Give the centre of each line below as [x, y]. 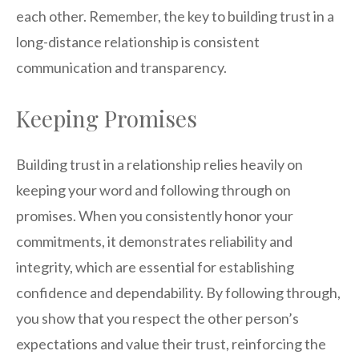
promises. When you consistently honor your [155, 215]
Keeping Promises [107, 118]
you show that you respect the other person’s [157, 318]
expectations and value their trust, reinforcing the [171, 343]
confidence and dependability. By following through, [178, 292]
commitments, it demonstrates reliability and [154, 241]
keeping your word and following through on [153, 190]
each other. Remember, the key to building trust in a [175, 16]
